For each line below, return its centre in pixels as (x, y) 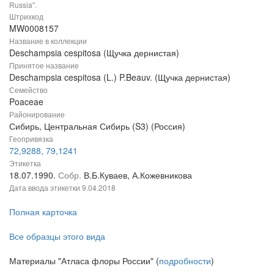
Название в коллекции (48, 40)
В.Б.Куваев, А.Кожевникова (138, 175)
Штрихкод (26, 16)
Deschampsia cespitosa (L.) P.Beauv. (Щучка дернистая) (120, 77)
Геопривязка (31, 138)
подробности (185, 260)
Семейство (28, 89)
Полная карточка (43, 211)
